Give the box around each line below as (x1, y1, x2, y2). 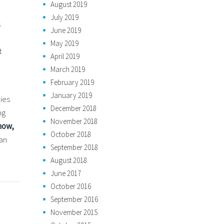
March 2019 (50, 64, 85, 74)
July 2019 (50, 12, 78, 22)
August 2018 (50, 155, 87, 165)
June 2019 (50, 25, 81, 35)
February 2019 (50, 77, 94, 87)
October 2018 (50, 129, 91, 139)
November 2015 (50, 207, 97, 217)
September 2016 (50, 194, 98, 204)
